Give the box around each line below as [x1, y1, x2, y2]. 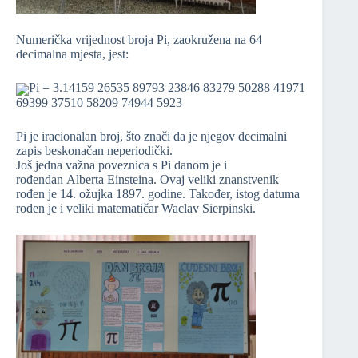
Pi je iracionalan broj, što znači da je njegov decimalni [16, 129, 287, 143]
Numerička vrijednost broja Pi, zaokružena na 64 [16, 33, 262, 47]
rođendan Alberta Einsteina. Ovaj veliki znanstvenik [16, 172, 279, 186]
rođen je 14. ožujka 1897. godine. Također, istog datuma [16, 186, 300, 201]
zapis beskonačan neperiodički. [16, 143, 173, 157]
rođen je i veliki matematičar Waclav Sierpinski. [16, 201, 256, 215]
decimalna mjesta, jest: [16, 47, 129, 62]
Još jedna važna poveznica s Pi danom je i [16, 157, 227, 172]
